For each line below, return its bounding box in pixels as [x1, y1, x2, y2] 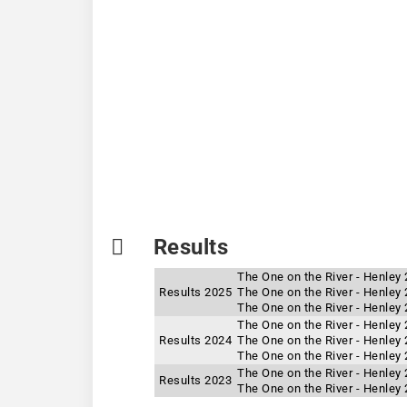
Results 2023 [159, 373, 232, 387]
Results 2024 [159, 333, 232, 347]
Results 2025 [159, 285, 232, 299]
